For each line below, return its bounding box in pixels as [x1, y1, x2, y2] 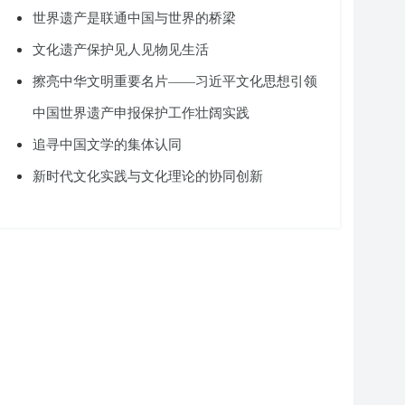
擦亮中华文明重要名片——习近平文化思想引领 [33, 71, 317, 89]
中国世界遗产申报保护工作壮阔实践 [33, 103, 250, 121]
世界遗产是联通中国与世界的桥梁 [33, 8, 236, 26]
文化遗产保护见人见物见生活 [33, 40, 209, 58]
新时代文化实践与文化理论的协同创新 [33, 166, 263, 184]
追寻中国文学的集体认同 [33, 135, 182, 153]
